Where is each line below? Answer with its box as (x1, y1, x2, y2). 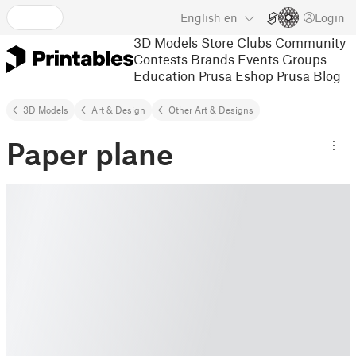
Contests (133, 50, 188, 67)
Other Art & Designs (168, 104, 253, 115)
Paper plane (6, 135, 173, 172)
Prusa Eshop (199, 67, 273, 83)
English (180, 10, 221, 25)
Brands (191, 50, 234, 67)
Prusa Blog (277, 67, 341, 83)
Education (133, 67, 195, 83)
